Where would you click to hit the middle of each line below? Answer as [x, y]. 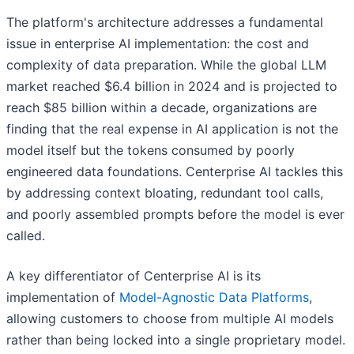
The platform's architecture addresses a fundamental [165, 23]
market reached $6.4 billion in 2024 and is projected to [172, 87]
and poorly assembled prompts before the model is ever [175, 215]
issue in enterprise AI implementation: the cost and [158, 44]
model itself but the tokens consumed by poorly [151, 151]
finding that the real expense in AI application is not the [172, 129]
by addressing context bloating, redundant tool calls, [165, 193]
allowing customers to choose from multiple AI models [170, 319]
